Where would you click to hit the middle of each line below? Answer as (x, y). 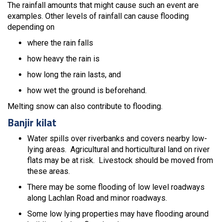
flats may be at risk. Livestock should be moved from (120, 160)
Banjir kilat (32, 122)
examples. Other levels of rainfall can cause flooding (98, 16)
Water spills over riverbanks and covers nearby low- (117, 139)
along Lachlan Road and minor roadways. (97, 198)
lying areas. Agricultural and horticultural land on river (118, 149)
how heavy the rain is (63, 59)
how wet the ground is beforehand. (87, 90)
